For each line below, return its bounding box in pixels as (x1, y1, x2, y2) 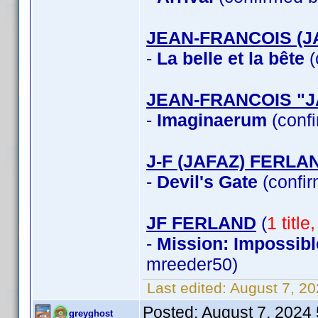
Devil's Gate (157, 172, 258, 192)
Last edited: (143, 280, 230, 296)
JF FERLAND (146, 213, 256, 233)
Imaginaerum (157, 110, 267, 130)
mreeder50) (146, 254, 238, 274)
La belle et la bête (157, 48, 305, 68)
